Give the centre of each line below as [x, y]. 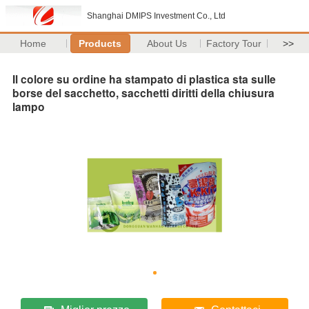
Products [100, 43]
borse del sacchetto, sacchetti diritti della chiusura [143, 92]
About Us [167, 43]
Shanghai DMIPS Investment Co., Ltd [156, 16]
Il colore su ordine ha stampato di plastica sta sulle [144, 79]
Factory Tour [234, 43]
